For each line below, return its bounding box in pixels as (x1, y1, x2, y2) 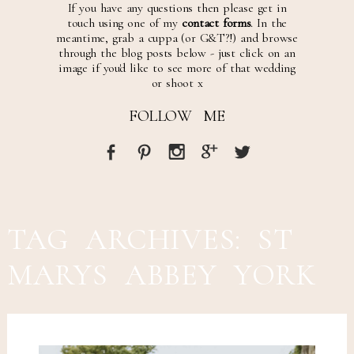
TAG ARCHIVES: (6, 221, 258, 258)
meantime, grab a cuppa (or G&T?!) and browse (56, 29, 298, 46)
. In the (250, 14, 288, 31)
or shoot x (151, 74, 203, 91)
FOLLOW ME (129, 106, 225, 126)
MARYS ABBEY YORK (6, 257, 316, 294)
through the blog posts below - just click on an (58, 44, 296, 61)
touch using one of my (66, 14, 182, 31)
